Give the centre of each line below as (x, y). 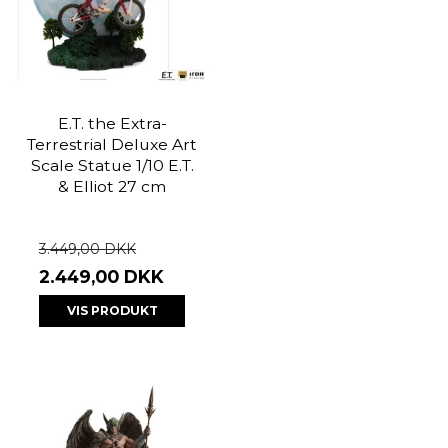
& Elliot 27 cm (112, 186)
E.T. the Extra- (112, 123)
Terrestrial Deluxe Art (112, 144)
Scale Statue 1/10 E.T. (112, 165)
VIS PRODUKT (112, 311)
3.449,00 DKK (87, 248)
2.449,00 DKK (101, 276)
